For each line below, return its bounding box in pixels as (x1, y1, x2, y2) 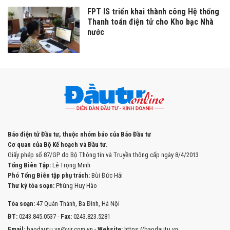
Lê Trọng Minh (51, 161, 90, 169)
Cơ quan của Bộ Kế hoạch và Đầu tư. (8, 141, 108, 149)
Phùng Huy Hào (54, 182, 97, 190)
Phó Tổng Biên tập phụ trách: (8, 171, 90, 180)
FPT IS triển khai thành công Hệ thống (87, 7, 219, 17)
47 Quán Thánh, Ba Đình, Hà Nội (35, 200, 120, 208)
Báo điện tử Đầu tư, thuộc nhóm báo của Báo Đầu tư (8, 130, 151, 139)
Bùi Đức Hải (90, 171, 123, 180)
